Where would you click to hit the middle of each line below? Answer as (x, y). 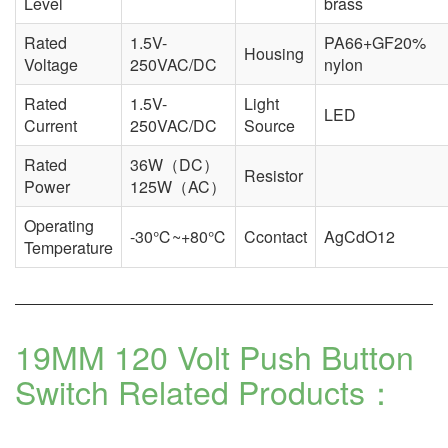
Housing (274, 54)
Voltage (51, 65)
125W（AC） (178, 187)
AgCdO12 (359, 237)
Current (50, 126)
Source (269, 126)
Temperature (68, 248)
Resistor (273, 176)
